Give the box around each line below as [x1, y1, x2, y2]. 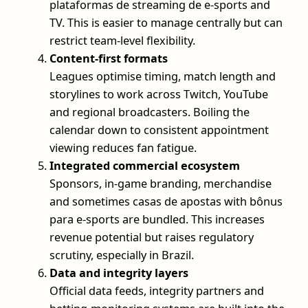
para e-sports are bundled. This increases [49, 212, 265, 228]
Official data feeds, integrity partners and [49, 283, 264, 299]
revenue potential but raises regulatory [49, 230, 254, 245]
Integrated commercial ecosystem [49, 158, 240, 174]
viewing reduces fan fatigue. [49, 140, 197, 156]
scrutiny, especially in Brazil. [49, 247, 194, 263]
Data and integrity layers [49, 265, 188, 281]
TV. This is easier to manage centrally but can [49, 15, 283, 31]
